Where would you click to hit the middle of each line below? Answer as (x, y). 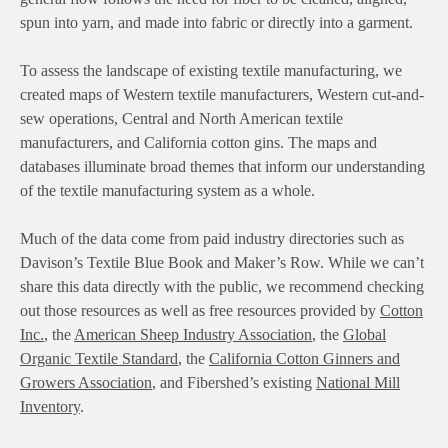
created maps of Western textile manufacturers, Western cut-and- (222, 94)
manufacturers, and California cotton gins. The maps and (198, 142)
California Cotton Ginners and (304, 358)
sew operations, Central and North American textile (181, 118)
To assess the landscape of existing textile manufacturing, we (211, 70)
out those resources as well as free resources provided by (200, 310)
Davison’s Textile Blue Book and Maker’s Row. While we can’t (222, 262)
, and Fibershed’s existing (234, 382)
